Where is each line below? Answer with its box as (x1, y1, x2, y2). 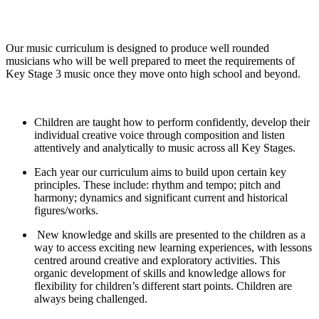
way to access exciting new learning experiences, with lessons (34, 241, 312, 254)
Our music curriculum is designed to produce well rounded (6, 42, 269, 55)
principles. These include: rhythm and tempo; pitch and (34, 179, 281, 192)
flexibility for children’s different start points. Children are (34, 280, 292, 293)
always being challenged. (34, 293, 147, 305)
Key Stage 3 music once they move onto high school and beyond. (6, 68, 300, 80)
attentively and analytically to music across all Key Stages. (34, 142, 296, 155)
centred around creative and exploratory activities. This (34, 254, 280, 267)
